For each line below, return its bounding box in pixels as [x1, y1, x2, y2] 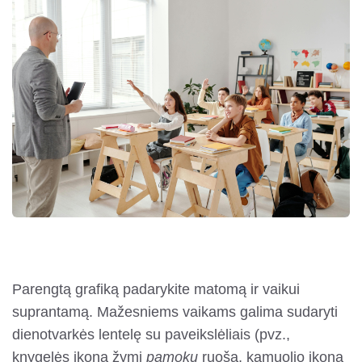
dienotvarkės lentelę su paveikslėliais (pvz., [12, 326, 290, 343]
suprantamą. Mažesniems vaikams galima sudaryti [12, 303, 338, 320]
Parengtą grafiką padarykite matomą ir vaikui [12, 280, 300, 297]
